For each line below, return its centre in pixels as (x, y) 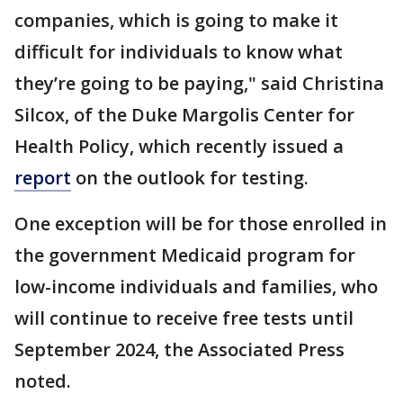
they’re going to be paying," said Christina (199, 84)
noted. (45, 381)
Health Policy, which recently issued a (179, 147)
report (43, 178)
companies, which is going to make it (176, 21)
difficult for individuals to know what (179, 52)
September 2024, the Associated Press (179, 350)
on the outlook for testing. (190, 178)
